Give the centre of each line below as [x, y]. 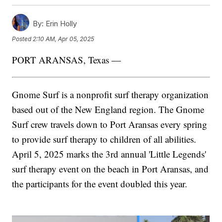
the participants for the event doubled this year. [100, 183]
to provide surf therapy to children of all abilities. [104, 139]
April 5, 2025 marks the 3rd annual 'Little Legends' [109, 154]
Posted [23, 39]
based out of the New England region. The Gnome [108, 109]
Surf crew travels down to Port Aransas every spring [110, 124]
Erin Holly [60, 23]
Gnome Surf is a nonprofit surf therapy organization [111, 94]
